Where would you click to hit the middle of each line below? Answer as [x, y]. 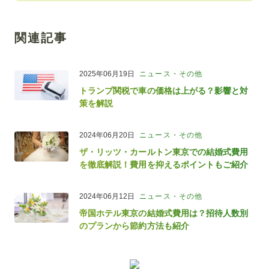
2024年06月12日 [107, 197]
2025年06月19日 [107, 74]
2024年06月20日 [107, 135]
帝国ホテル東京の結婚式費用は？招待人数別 [164, 213]
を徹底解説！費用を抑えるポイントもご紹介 [164, 165]
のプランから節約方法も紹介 [134, 226]
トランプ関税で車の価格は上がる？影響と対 [164, 91]
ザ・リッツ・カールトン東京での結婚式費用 [164, 152]
